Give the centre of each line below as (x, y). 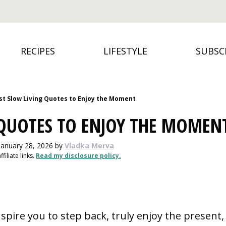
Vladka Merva (89, 146)
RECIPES (38, 51)
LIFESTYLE (125, 51)
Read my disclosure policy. (78, 156)
